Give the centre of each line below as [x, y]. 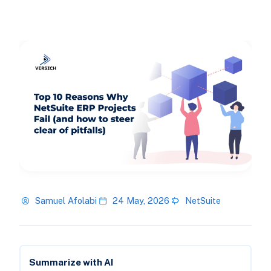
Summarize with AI [71, 263]
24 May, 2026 [141, 201]
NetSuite [203, 201]
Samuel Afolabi [66, 201]
